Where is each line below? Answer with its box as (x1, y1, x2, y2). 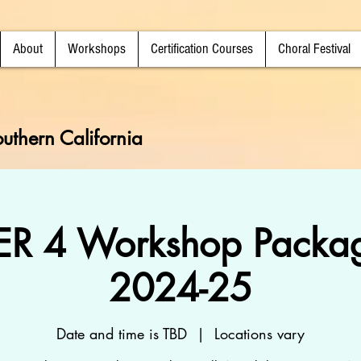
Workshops (68, 40, 126, 57)
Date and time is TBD (56, 324, 187, 344)
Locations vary (214, 324, 305, 344)
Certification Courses (151, 40, 253, 57)
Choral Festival (278, 40, 351, 57)
